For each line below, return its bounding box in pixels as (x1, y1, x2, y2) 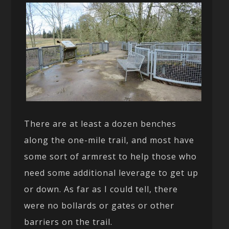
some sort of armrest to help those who (24, 151, 197, 163)
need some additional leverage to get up (24, 167, 199, 179)
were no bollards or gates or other (24, 200, 175, 212)
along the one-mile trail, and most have (24, 134, 195, 146)
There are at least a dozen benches (24, 118, 177, 130)
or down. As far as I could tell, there (24, 184, 178, 195)
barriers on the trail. (24, 216, 113, 228)
